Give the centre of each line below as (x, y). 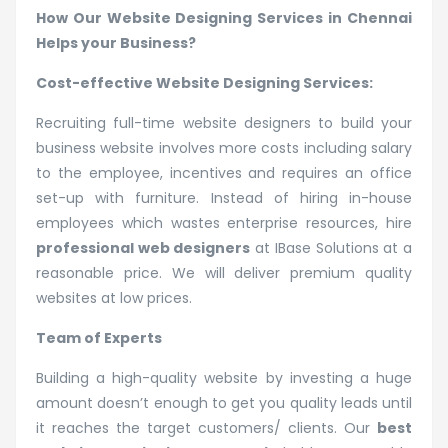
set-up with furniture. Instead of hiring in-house (224, 197)
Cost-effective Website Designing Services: (204, 82)
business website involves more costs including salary (224, 147)
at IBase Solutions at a (331, 247)
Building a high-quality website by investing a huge (224, 377)
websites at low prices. (114, 297)
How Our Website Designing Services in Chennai (224, 17)
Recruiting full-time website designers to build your (224, 122)
